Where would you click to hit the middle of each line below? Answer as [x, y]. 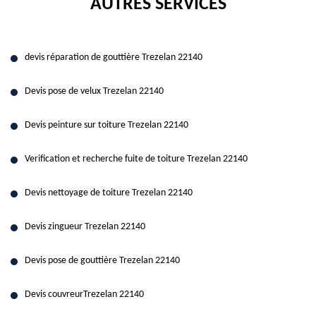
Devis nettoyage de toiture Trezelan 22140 [109, 193]
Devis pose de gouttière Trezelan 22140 [102, 261]
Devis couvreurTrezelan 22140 [84, 294]
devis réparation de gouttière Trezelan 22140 [114, 57]
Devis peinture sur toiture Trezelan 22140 [107, 125]
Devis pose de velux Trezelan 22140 [94, 91]
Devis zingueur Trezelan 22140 [85, 227]
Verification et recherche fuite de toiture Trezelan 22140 [136, 159]
